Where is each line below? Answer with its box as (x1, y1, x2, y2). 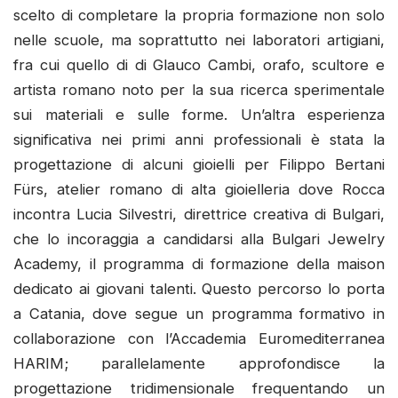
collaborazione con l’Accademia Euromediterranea (13, 329, 385, 347)
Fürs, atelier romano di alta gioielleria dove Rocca (13, 179, 385, 198)
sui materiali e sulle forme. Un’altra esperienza (13, 105, 385, 123)
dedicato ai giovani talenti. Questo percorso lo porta (13, 279, 385, 298)
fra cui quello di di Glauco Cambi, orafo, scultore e (13, 55, 385, 74)
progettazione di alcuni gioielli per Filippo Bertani (13, 155, 385, 173)
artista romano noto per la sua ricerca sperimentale (13, 80, 385, 99)
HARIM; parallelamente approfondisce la (13, 354, 385, 372)
